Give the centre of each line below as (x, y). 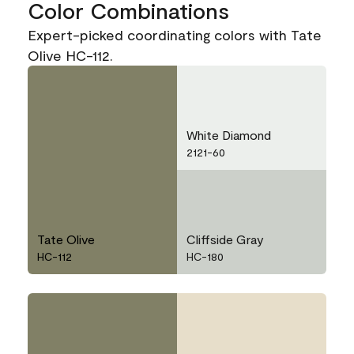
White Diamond (229, 135)
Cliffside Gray (225, 239)
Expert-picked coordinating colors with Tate (175, 35)
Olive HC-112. (70, 56)
